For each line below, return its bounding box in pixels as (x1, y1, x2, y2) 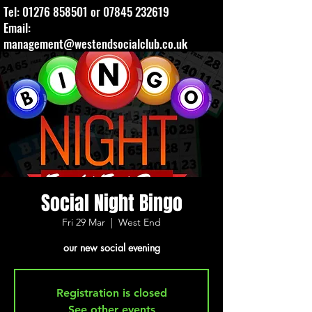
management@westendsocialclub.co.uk (3, 35, 187, 52)
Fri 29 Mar (62, 216, 105, 228)
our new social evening (63, 241, 160, 254)
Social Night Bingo (40, 189, 182, 217)
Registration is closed (56, 286, 167, 299)
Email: (3, 19, 31, 36)
